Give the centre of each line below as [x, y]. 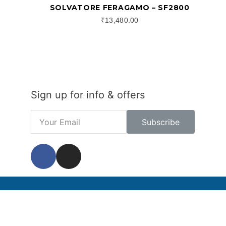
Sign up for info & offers [88, 95]
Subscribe [160, 122]
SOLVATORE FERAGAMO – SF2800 [120, 7]
